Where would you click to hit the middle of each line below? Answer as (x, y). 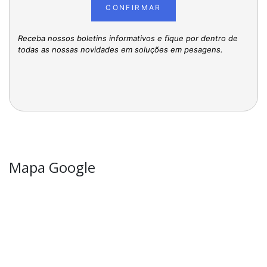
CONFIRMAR (133, 7)
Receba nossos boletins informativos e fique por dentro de (128, 38)
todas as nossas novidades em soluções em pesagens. (120, 49)
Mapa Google (52, 167)
